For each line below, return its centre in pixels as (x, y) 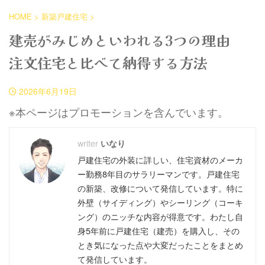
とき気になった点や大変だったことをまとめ (160, 244)
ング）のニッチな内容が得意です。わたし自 (160, 216)
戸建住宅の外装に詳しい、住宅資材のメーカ (160, 159)
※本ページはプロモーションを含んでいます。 (119, 112)
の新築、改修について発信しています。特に (160, 188)
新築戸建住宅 (64, 16)
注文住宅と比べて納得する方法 (108, 62)
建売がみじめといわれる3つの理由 (127, 40)
